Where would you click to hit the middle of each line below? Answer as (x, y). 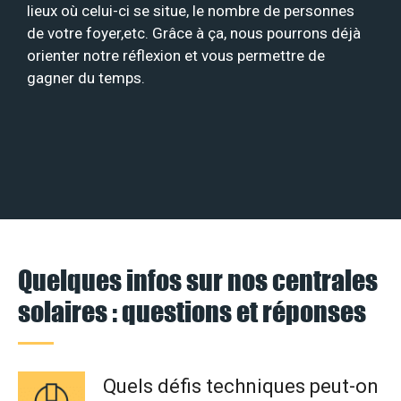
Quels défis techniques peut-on (241, 387)
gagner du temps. (86, 77)
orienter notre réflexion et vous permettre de (176, 55)
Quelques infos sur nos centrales (198, 280)
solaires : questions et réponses (192, 311)
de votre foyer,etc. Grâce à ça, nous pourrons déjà (194, 33)
